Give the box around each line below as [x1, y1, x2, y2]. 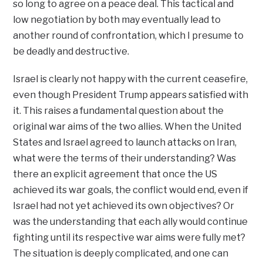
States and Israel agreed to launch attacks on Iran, [13, 137, 237, 149]
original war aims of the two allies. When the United [13, 121, 242, 133]
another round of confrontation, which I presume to [13, 30, 244, 42]
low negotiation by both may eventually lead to [13, 14, 221, 26]
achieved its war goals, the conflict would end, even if [13, 184, 249, 196]
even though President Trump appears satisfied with [13, 89, 249, 101]
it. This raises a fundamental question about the [13, 105, 224, 117]
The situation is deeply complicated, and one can [13, 248, 229, 259]
